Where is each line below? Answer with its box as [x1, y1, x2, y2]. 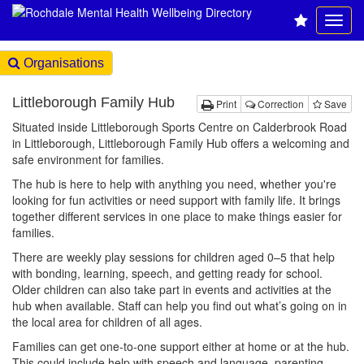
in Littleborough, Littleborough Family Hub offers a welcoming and [12, 135, 349, 151]
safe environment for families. [12, 151, 164, 167]
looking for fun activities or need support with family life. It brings [12, 192, 340, 208]
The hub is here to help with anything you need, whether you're [12, 175, 336, 192]
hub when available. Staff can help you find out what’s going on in [12, 297, 347, 314]
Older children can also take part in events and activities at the [12, 281, 331, 297]
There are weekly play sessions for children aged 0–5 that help [12, 249, 335, 265]
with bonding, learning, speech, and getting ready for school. [12, 265, 323, 281]
